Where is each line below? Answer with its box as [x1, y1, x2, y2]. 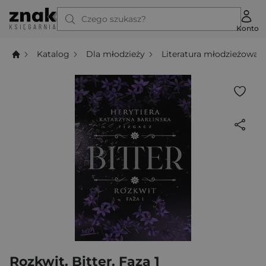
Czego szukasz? [81, 14, 146, 24]
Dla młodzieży [86, 48, 145, 59]
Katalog [37, 48, 70, 59]
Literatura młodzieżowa [161, 48, 259, 59]
